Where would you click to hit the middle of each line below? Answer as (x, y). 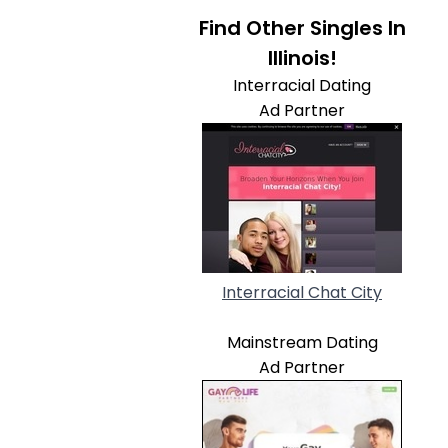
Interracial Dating (302, 85)
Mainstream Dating (302, 342)
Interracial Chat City (302, 292)
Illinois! (302, 58)
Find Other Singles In (302, 28)
